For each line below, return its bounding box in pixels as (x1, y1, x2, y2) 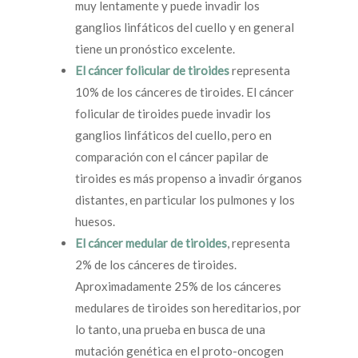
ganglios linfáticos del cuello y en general (75, 20, 294, 34)
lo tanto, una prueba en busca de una (75, 322, 265, 336)
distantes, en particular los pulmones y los (75, 193, 295, 207)
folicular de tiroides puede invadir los (75, 106, 271, 121)
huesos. (75, 214, 115, 229)
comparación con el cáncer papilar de (75, 149, 268, 164)
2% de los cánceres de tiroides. (75, 257, 237, 272)
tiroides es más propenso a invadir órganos (75, 171, 302, 185)
